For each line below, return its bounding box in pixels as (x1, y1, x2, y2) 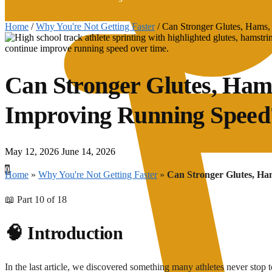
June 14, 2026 (61, 146, 115, 157)
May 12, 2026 (5, 146, 59, 157)
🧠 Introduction (5, 223, 123, 243)
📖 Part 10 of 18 (5, 194, 67, 205)
